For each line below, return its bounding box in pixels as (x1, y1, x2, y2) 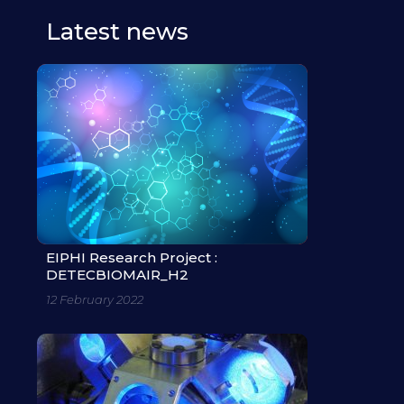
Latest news (46, 16, 189, 46)
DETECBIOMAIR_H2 (46, 265, 189, 283)
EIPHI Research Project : (46, 248, 218, 266)
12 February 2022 (46, 291, 144, 307)
